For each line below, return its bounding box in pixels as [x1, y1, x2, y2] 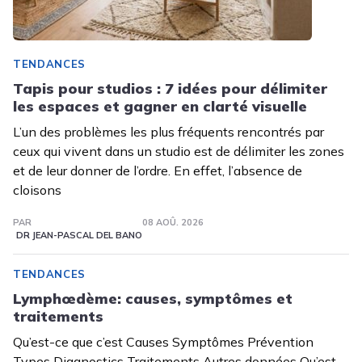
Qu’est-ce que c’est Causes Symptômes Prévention [13, 334, 314, 351]
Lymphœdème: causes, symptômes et [13, 289, 293, 309]
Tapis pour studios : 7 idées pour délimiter [13, 79, 327, 99]
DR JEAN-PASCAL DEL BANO [15, 229, 142, 242]
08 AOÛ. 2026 [141, 217, 204, 229]
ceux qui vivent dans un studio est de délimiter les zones [13, 143, 344, 160]
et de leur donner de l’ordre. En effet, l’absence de [13, 162, 302, 179]
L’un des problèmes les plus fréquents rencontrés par [13, 124, 324, 141]
